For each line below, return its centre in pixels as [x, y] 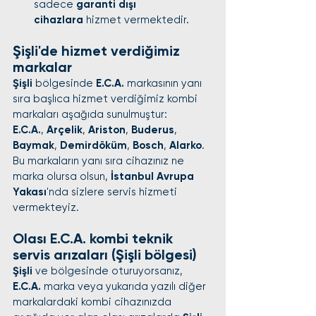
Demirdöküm [93, 145]
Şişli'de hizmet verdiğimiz [98, 51]
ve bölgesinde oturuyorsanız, [109, 271]
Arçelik [65, 130]
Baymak [34, 145]
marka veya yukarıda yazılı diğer [125, 286]
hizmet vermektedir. [136, 20]
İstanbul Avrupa [154, 176]
